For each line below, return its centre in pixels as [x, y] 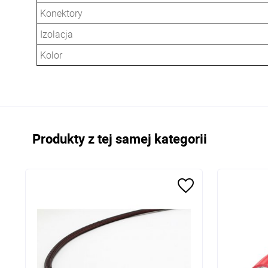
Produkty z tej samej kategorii [120, 138]
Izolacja [57, 34]
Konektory [61, 13]
